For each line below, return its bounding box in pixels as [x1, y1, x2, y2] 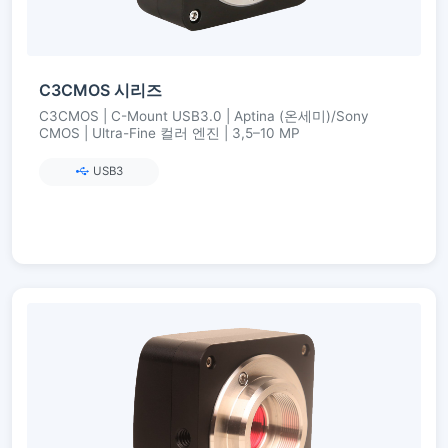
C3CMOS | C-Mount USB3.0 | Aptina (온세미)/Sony [39, 107, 369, 124]
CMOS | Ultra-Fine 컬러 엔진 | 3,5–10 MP [39, 124, 300, 141]
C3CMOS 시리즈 [39, 79, 162, 100]
